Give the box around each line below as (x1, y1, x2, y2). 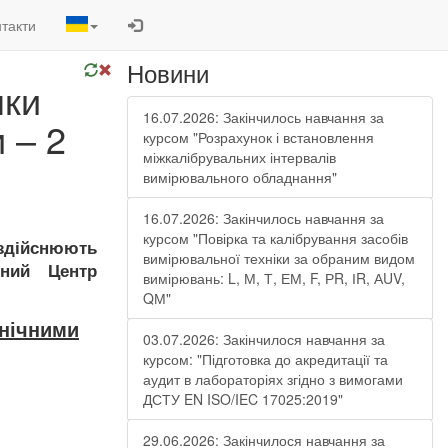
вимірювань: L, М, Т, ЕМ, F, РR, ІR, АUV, (143, 268, 405, 288)
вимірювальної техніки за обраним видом (143, 248, 415, 268)
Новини (127, 55, 209, 90)
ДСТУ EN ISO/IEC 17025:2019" (143, 389, 343, 409)
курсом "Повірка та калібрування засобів (143, 228, 408, 248)
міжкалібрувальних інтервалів (143, 147, 336, 167)
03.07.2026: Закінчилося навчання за (143, 329, 385, 349)
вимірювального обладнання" (143, 167, 337, 187)
